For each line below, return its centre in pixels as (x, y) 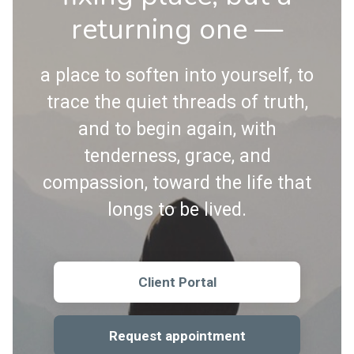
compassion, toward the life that (177, 183)
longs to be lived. (177, 210)
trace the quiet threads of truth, (177, 102)
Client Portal (177, 282)
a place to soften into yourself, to (177, 75)
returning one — (177, 30)
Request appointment (177, 335)
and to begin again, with (177, 129)
